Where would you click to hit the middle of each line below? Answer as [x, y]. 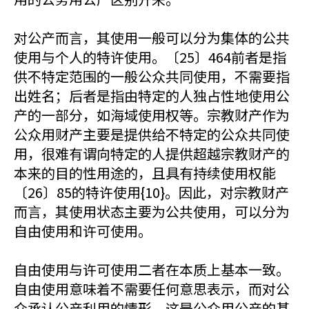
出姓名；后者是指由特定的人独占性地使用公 [152, 96]
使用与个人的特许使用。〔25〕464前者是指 [150, 57]
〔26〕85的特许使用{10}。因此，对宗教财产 [151, 192]
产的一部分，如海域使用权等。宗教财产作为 [152, 115]
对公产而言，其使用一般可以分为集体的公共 [152, 38]
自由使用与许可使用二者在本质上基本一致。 [152, 269]
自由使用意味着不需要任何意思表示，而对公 [152, 289]
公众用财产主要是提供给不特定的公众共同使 [152, 134]
